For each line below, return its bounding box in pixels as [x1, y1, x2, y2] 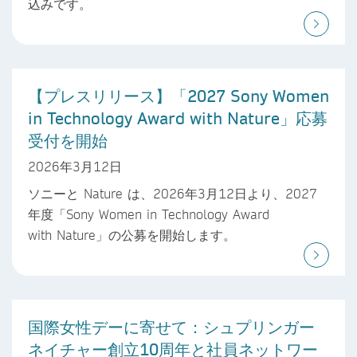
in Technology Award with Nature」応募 [28, 107, 328, 128]
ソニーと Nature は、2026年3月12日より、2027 [28, 185, 317, 202]
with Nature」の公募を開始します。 [28, 226, 236, 244]
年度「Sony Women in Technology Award [28, 206, 269, 223]
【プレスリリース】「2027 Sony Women [28, 84, 329, 106]
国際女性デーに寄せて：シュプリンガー [28, 316, 315, 338]
